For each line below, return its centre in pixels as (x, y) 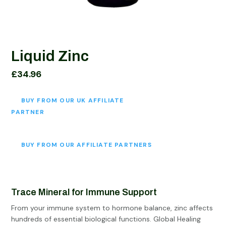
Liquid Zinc (50, 56)
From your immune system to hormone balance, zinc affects (112, 208)
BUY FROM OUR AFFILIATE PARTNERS (86, 145)
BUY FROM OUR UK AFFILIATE (72, 101)
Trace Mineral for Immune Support (84, 192)
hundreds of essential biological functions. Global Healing (106, 219)
